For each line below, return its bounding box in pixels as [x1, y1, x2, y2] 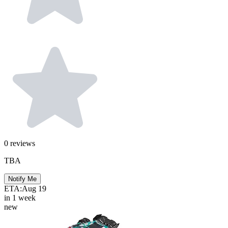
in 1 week [4, 193, 36, 202]
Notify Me [8, 175, 37, 183]
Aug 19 [22, 184, 46, 193]
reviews [10, 138, 35, 148]
